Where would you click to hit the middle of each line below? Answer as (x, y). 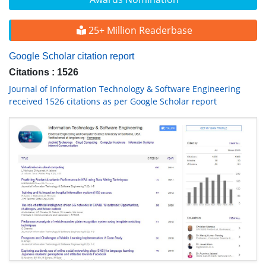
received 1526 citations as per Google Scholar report (113, 102)
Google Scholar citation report (72, 56)
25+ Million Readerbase (139, 31)
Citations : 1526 (44, 72)
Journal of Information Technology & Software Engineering (125, 89)
